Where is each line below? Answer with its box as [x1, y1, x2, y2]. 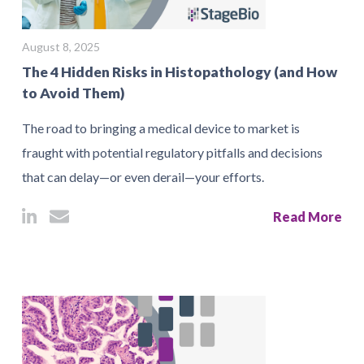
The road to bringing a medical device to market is [22, 120, 300, 136]
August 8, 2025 [22, 40, 100, 54]
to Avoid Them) [22, 84, 125, 102]
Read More [273, 209, 342, 224]
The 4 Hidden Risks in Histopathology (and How [22, 63, 337, 80]
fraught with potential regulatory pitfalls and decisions [22, 145, 323, 160]
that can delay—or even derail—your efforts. [22, 169, 264, 184]
